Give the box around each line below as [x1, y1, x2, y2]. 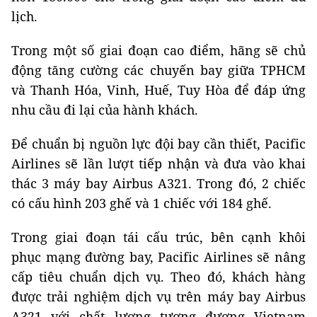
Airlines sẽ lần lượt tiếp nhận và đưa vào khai [11, 154, 306, 172]
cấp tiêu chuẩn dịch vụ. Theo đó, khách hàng [11, 267, 306, 285]
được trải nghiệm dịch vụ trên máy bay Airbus [11, 287, 306, 305]
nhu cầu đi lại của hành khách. [11, 100, 198, 118]
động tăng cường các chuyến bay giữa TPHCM [11, 61, 306, 79]
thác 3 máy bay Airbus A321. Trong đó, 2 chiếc [11, 174, 306, 192]
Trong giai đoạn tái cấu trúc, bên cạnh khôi [11, 228, 306, 246]
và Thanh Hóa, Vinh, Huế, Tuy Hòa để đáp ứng [11, 81, 306, 98]
